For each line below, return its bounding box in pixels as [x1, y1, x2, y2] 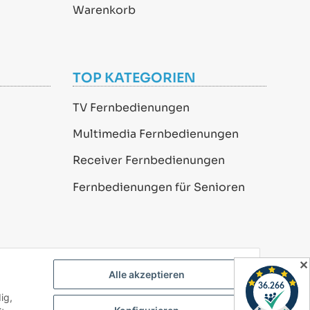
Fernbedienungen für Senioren [72, 179, 245, 194]
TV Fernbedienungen [72, 100, 190, 115]
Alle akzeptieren [109, 268, 185, 281]
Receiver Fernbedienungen [72, 153, 225, 168]
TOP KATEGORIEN [72, 69, 196, 86]
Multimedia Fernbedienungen [72, 127, 239, 142]
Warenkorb [72, 2, 136, 17]
